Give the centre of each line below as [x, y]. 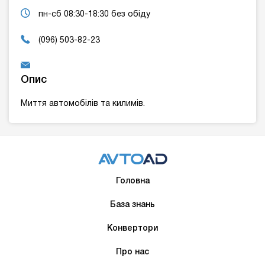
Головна [132, 182]
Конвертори [132, 229]
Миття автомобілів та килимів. [83, 104]
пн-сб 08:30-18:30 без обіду [94, 15]
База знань [132, 205]
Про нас [132, 253]
